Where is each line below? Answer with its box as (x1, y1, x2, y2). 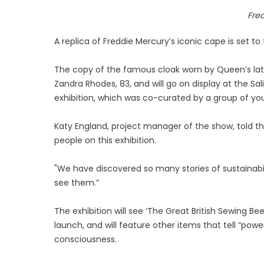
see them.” (54, 176, 99, 189)
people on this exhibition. (54, 134, 156, 146)
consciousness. (54, 233, 117, 245)
